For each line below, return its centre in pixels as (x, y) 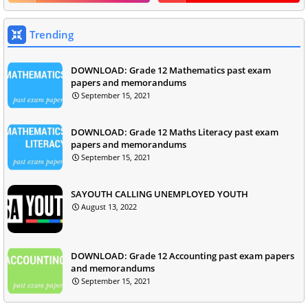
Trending (52, 34)
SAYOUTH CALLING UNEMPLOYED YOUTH (159, 194)
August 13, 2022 (109, 206)
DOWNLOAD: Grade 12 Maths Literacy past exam (175, 132)
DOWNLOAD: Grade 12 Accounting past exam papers (183, 255)
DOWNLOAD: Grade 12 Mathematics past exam (171, 70)
